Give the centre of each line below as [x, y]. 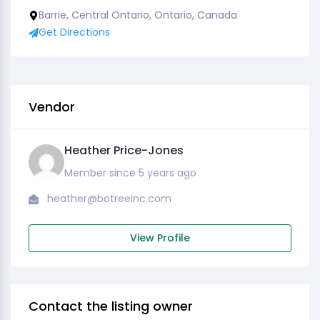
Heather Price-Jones [124, 150]
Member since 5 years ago [130, 173]
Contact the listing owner [111, 306]
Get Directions [74, 32]
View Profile [160, 238]
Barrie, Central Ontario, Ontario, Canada [138, 15]
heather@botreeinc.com [109, 199]
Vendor [52, 107]
